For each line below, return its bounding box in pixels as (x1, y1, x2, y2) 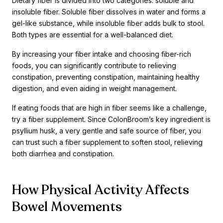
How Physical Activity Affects (12, 181, 189, 199)
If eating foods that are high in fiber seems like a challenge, (12, 104, 207, 112)
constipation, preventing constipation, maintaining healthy (12, 73, 200, 82)
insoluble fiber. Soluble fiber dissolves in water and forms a (12, 7, 206, 16)
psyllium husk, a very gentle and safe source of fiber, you (12, 126, 201, 135)
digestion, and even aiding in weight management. (12, 84, 177, 93)
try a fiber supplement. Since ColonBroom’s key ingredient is (12, 115, 211, 124)
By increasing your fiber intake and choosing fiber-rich (12, 50, 191, 59)
